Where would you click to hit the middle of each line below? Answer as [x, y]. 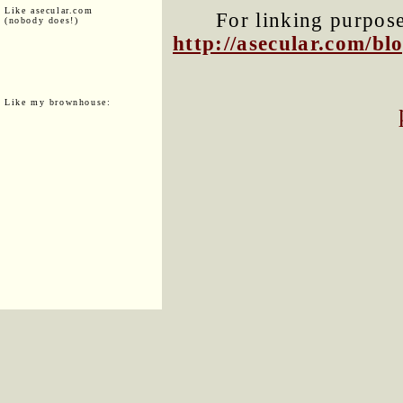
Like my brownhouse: [58, 102]
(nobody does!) [42, 20]
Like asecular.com [49, 10]
